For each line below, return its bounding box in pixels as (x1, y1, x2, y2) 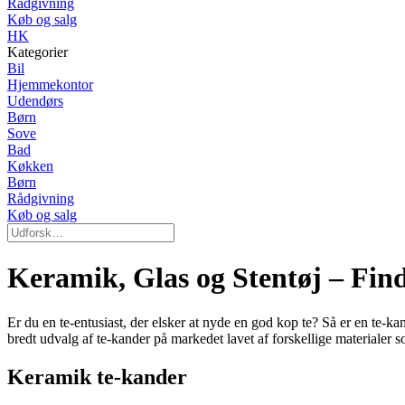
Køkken (7, 158, 53, 174)
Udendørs (7, 93, 63, 108)
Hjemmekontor (7, 77, 93, 92)
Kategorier (7, 44, 68, 60)
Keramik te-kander (7, 364, 187, 389)
